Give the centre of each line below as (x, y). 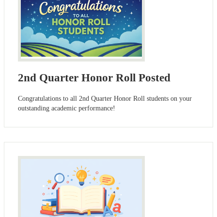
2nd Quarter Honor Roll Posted (94, 77)
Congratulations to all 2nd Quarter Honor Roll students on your (105, 98)
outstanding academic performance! (67, 108)
